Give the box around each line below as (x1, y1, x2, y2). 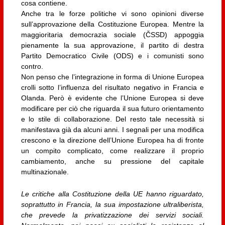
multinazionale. (21, 168, 69, 176)
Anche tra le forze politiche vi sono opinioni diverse (21, 10, 204, 18)
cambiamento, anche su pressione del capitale (21, 157, 204, 166)
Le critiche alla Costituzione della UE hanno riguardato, (21, 189, 204, 198)
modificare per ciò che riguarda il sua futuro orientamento (21, 104, 204, 113)
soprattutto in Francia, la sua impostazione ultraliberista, (21, 200, 204, 208)
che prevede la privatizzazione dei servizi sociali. (21, 210, 204, 219)
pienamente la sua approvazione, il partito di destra (21, 41, 204, 50)
